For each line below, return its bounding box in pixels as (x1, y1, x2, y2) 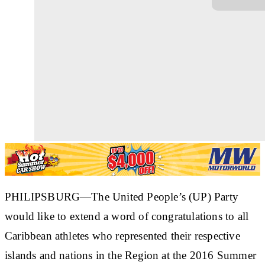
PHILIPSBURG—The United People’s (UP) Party (5, 190, 238, 203)
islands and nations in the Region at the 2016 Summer (5, 248, 256, 261)
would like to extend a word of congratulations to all (5, 209, 249, 222)
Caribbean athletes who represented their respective (5, 229, 240, 242)
